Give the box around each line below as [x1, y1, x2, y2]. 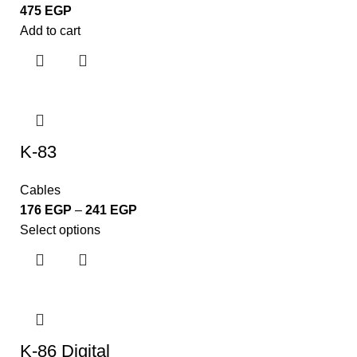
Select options [20, 223, 100, 237]
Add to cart [20, 24, 80, 38]
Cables [20, 183, 61, 198]
